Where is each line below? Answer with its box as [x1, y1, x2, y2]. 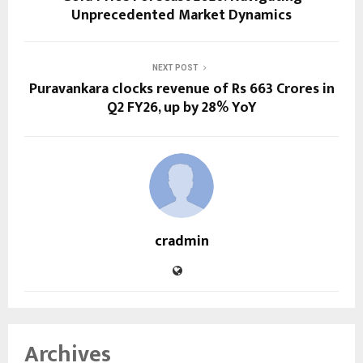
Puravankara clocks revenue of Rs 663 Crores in [28, 77, 335, 101]
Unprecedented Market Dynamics [71, 3, 292, 28]
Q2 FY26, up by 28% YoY [106, 96, 257, 120]
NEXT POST [152, 63, 199, 72]
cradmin [154, 229, 209, 254]
